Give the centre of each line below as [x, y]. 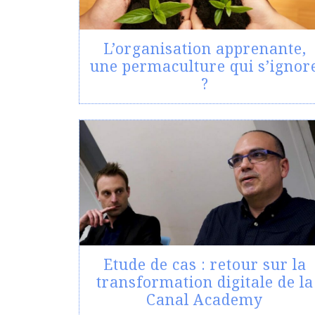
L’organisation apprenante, [205, 49]
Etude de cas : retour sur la [205, 265]
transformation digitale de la [205, 282]
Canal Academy [205, 300]
